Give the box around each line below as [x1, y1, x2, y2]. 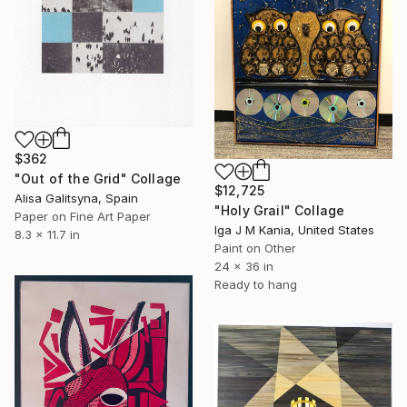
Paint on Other [214, 241, 296, 256]
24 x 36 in [214, 259, 273, 274]
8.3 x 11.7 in [15, 226, 80, 242]
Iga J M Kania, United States [214, 223, 374, 238]
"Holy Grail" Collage [214, 203, 345, 219]
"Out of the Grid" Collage [15, 170, 181, 186]
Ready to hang [214, 277, 297, 293]
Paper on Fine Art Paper [15, 208, 151, 223]
